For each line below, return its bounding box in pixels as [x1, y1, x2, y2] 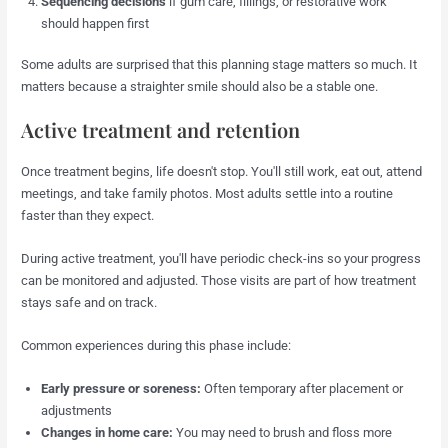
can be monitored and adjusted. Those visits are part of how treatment [21, 273, 417, 289]
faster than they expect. [21, 208, 155, 224]
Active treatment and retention [21, 116, 301, 144]
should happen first [41, 15, 150, 31]
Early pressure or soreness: [41, 380, 202, 396]
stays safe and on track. [21, 295, 158, 311]
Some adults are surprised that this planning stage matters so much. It [21, 57, 418, 73]
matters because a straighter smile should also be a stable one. [21, 79, 379, 95]
